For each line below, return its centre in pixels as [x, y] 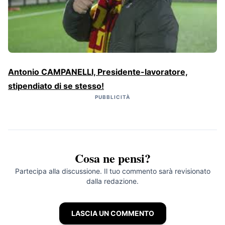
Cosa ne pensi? [113, 158]
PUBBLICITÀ [113, 97]
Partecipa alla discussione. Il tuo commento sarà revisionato [113, 171]
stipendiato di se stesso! [56, 86]
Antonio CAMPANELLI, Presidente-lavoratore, [98, 72]
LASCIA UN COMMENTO [113, 213]
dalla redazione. [113, 181]
